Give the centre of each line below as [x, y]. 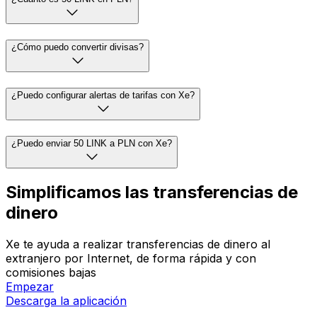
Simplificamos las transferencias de [152, 192]
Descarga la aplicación [66, 301]
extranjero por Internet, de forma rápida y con [131, 259]
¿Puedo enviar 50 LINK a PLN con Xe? [92, 143]
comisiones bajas [51, 273]
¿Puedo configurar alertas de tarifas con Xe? [103, 95]
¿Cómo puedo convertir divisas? [77, 47]
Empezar [30, 287]
